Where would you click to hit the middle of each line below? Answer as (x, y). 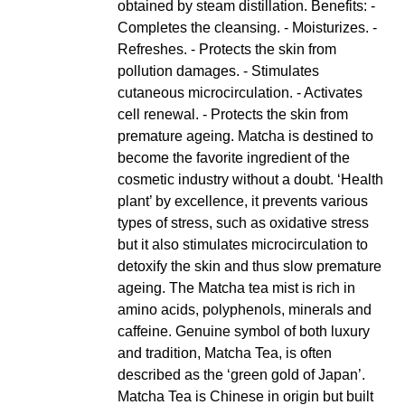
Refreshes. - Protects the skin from (227, 50)
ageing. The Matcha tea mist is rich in (237, 288)
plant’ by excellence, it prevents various (243, 202)
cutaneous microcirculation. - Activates (240, 93)
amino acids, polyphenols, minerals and (245, 310)
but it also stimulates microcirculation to (243, 245)
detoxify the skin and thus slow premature (250, 267)
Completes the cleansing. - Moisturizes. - (248, 28)
